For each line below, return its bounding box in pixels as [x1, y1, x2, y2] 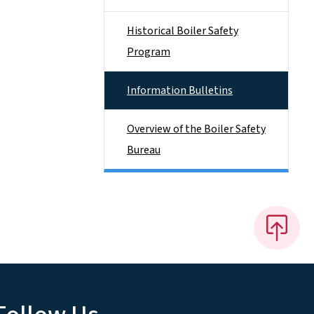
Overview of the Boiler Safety [127, 121, 266, 137]
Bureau [127, 142, 161, 158]
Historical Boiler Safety [127, 23, 238, 39]
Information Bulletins [127, 83, 233, 98]
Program [127, 44, 170, 60]
